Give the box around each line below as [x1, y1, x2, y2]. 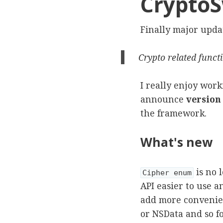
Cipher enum [142, 168, 192, 177]
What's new [140, 134, 213, 151]
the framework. [140, 107, 207, 119]
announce [140, 93, 186, 106]
